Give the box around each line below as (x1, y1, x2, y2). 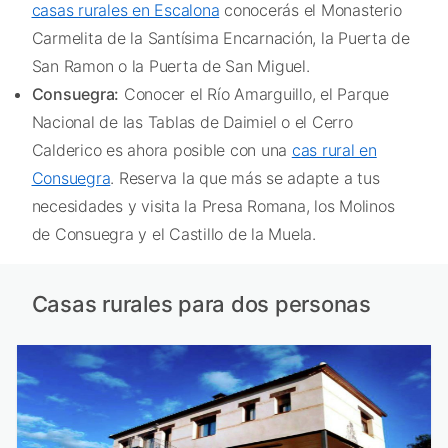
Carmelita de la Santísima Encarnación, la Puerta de (31, 28, 410, 49)
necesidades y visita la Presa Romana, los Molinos (31, 196, 395, 217)
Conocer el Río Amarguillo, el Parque (119, 84, 389, 105)
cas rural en (291, 140, 377, 161)
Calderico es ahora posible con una (31, 140, 292, 161)
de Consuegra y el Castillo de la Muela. (31, 224, 316, 245)
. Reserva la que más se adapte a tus (110, 168, 380, 189)
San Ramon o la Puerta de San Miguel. (31, 56, 310, 77)
